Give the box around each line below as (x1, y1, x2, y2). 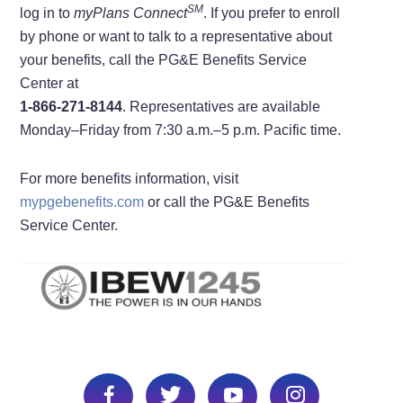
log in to (20, 4, 75, 21)
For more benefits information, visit (20, 170, 239, 186)
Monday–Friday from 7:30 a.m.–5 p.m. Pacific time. (20, 121, 342, 138)
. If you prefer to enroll (203, 4, 341, 21)
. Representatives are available (122, 98, 321, 114)
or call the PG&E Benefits (144, 193, 310, 210)
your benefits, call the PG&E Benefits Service (20, 51, 308, 67)
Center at (20, 75, 79, 91)
